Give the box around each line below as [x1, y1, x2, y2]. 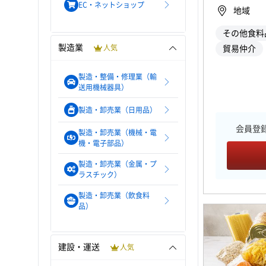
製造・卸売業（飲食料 [78, 192, 150, 199]
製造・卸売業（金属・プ [78, 160, 157, 167]
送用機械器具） [78, 84, 128, 91]
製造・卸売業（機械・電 [78, 129, 157, 136]
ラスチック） [78, 171, 121, 178]
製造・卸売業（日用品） [78, 106, 157, 113]
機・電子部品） [78, 140, 128, 147]
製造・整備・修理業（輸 [78, 73, 157, 80]
